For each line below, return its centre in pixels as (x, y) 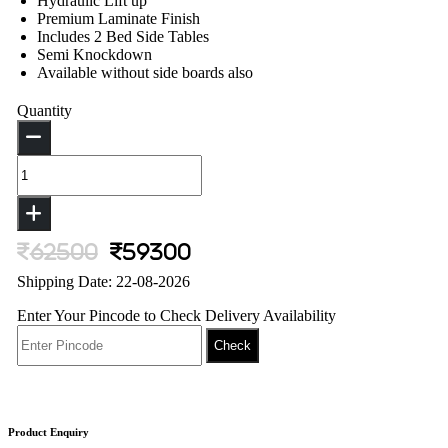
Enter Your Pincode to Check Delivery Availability (176, 315)
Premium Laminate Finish (118, 19)
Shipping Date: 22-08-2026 (103, 281)
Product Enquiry (48, 432)
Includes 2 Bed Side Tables (122, 37)
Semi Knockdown (94, 55)
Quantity (44, 111)
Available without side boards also (144, 73)
